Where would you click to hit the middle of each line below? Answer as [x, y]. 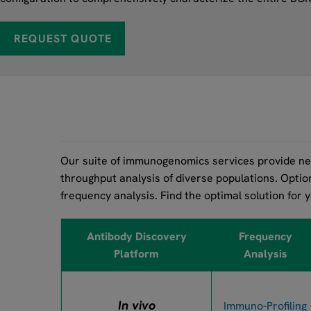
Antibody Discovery [136, 236]
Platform [136, 254]
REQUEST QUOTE [63, 39]
